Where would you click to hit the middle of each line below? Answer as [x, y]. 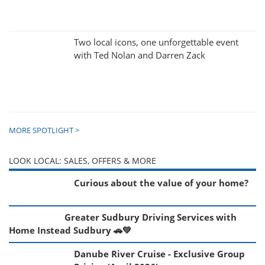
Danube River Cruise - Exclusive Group [159, 254]
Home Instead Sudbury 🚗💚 [70, 231]
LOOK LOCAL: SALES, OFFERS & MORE [83, 161]
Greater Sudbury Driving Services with [151, 218]
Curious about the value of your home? [161, 183]
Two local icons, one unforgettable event [156, 43]
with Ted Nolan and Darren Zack [140, 56]
